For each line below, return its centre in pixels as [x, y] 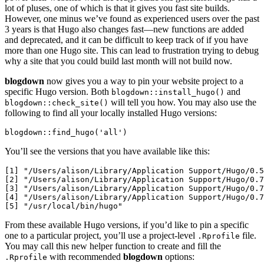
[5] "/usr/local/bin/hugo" [68, 206]
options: [179, 257]
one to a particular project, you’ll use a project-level [101, 236]
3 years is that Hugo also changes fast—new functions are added [124, 29]
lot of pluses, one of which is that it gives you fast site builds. [117, 8]
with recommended [85, 257]
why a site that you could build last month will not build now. [118, 61]
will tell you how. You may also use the [182, 103]
